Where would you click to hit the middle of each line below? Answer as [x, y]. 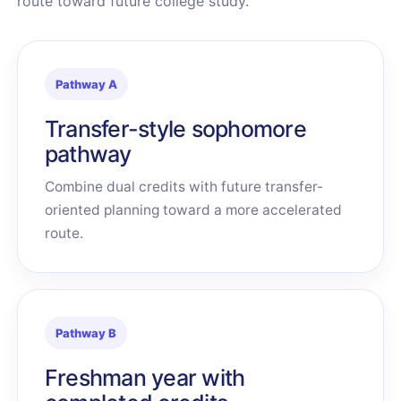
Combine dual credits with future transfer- [183, 187]
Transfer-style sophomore [175, 129]
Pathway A [86, 84]
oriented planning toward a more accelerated [193, 210]
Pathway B [85, 333]
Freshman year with [145, 378]
